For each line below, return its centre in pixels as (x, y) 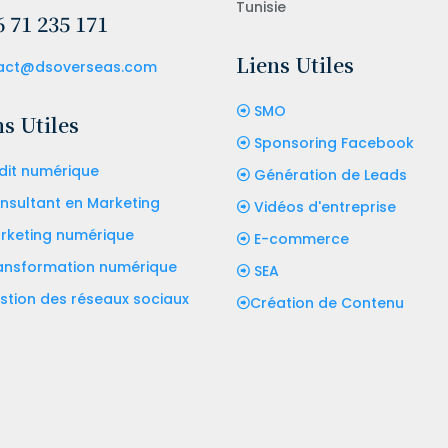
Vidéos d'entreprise (325, 206)
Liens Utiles (295, 64)
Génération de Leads (330, 174)
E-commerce (301, 238)
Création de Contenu (327, 302)
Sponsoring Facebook (334, 142)
